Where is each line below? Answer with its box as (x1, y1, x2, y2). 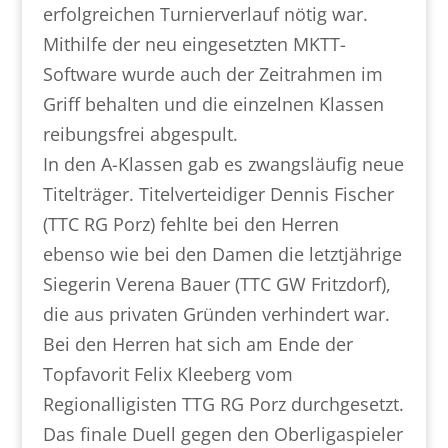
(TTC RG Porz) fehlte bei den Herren (42, 212, 339, 236)
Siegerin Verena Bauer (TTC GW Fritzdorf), (42, 272, 391, 296)
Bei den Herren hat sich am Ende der (42, 332, 353, 356)
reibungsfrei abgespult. (42, 122, 238, 146)
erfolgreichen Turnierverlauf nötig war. (42, 2, 368, 26)
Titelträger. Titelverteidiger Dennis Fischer (42, 182, 394, 206)
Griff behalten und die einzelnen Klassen (42, 92, 384, 116)
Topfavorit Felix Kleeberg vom (42, 362, 293, 386)
